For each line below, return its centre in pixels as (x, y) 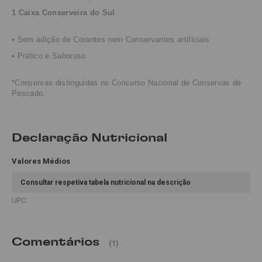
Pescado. (29, 94)
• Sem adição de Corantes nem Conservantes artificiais (111, 40)
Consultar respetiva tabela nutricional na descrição (106, 183)
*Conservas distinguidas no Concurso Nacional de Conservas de (127, 83)
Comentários (56, 242)
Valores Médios (41, 161)
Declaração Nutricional (89, 137)
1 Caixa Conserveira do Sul (63, 13)
